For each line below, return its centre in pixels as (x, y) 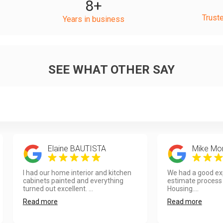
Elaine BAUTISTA (77, 149)
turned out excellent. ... (58, 189)
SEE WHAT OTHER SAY (111, 70)
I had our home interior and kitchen (77, 173)
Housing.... (183, 189)
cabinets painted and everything (73, 181)
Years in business (94, 19)
